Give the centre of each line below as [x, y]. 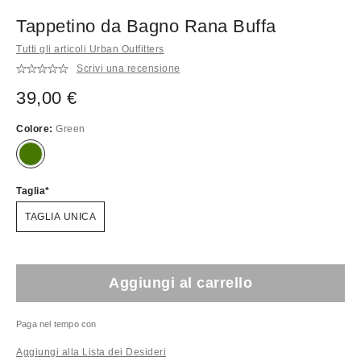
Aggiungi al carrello [180, 282]
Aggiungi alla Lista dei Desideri [91, 352]
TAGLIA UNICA [60, 216]
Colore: [36, 129]
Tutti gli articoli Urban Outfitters [90, 49]
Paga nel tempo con [56, 324]
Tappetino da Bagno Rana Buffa [146, 26]
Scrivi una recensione [129, 69]
